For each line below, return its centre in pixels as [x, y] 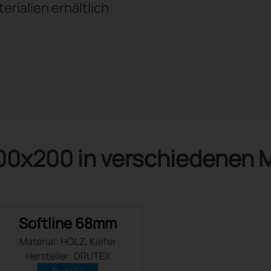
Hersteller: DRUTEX [68, 256]
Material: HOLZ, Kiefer [68, 241]
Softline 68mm [68, 223]
